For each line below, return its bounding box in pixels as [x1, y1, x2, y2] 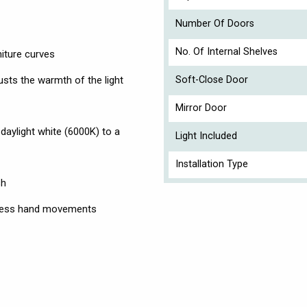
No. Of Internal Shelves [175, 45, 278, 58]
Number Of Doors [175, 17, 254, 29]
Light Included [175, 130, 237, 142]
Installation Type [175, 158, 248, 170]
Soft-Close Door [175, 73, 248, 86]
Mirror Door [175, 101, 227, 114]
